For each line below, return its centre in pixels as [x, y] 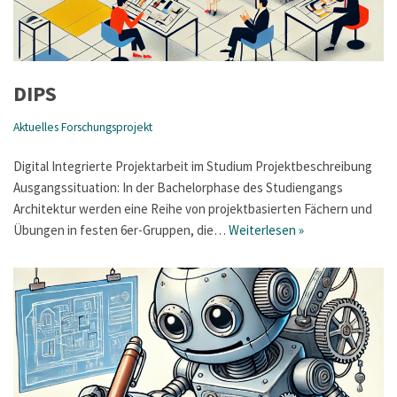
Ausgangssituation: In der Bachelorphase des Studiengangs [178, 187]
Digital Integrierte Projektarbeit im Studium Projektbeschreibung [193, 166]
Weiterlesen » [266, 230]
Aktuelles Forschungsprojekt [83, 127]
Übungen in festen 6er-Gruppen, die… [121, 230]
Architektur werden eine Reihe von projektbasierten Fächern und [193, 208]
